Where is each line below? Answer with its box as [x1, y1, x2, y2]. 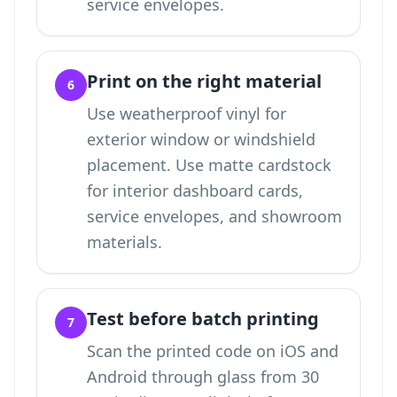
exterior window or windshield [87, 128, 315, 150]
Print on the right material [87, 69, 322, 93]
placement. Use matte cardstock [87, 154, 331, 175]
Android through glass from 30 [87, 366, 319, 387]
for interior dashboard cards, [87, 180, 303, 201]
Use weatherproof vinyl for [87, 103, 286, 124]
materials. [87, 231, 162, 253]
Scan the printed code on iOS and [87, 340, 339, 362]
